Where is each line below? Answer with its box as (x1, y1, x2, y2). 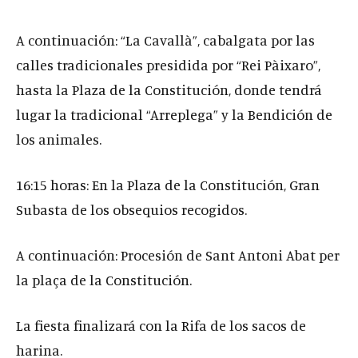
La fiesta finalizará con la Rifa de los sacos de (16, 316, 306, 334)
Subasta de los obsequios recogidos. (16, 200, 247, 218)
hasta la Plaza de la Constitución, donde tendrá (16, 80, 322, 98)
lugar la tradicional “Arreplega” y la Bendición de (16, 105, 332, 123)
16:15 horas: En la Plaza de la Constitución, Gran (16, 175, 320, 193)
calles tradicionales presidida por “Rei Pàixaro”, (16, 55, 320, 74)
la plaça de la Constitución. (16, 270, 192, 288)
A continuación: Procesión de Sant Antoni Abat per (16, 245, 340, 264)
